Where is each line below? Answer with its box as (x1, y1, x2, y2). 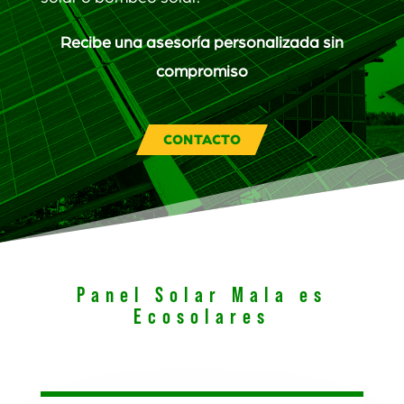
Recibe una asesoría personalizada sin (60, 35, 344, 51)
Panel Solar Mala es (76, 285, 327, 307)
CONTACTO (162, 133, 241, 147)
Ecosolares (133, 307, 271, 328)
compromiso (155, 64, 248, 80)
